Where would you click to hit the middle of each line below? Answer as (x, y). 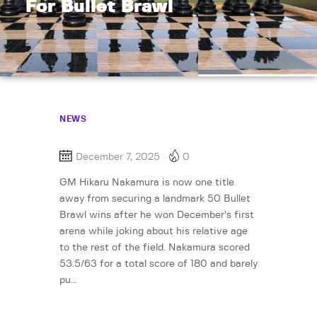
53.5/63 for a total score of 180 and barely (158, 264)
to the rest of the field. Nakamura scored (155, 248)
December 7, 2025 (118, 157)
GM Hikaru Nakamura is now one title (147, 183)
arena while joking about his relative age (154, 232)
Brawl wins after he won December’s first (157, 215)
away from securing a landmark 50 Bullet (155, 199)
